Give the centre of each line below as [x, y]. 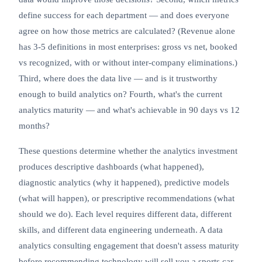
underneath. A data [187, 230]
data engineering [122, 230]
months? [34, 126]
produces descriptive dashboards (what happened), [111, 167]
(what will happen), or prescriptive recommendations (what [127, 198]
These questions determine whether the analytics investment [128, 151]
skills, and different [55, 230]
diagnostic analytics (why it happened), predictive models [124, 182]
